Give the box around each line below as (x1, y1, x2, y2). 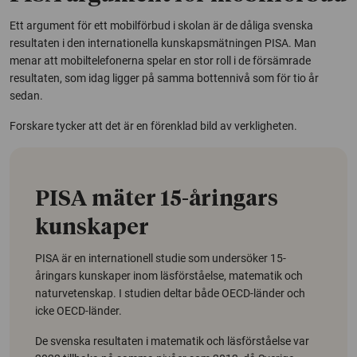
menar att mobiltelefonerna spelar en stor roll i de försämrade (10, 54, 311, 68)
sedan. (10, 89, 43, 103)
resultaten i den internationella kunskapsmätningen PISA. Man (10, 37, 316, 50)
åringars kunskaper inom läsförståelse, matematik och (35, 269, 303, 283)
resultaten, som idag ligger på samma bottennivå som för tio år (10, 72, 319, 85)
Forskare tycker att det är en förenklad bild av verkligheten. (10, 120, 297, 133)
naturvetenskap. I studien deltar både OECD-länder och (35, 287, 305, 300)
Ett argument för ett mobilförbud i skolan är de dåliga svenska (10, 19, 313, 33)
